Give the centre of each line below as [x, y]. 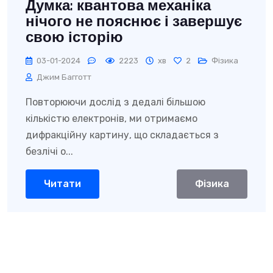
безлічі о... [49, 151]
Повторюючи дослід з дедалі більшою [115, 102]
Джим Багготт [64, 77]
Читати [62, 184]
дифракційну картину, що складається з [122, 135]
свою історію [74, 38]
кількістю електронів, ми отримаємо [112, 119]
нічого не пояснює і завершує [134, 22]
